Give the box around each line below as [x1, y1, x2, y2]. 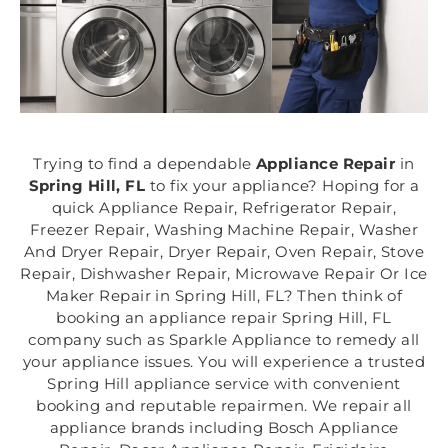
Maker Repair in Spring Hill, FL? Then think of [45, 286, 403, 306]
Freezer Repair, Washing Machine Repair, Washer [29, 220, 419, 240]
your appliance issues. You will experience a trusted [22, 352, 426, 372]
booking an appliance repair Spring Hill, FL [56, 308, 392, 328]
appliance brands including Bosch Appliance [49, 418, 399, 438]
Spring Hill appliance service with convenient [47, 374, 401, 394]
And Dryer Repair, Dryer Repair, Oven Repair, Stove [23, 242, 425, 262]
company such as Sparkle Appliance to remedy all [28, 330, 420, 350]
